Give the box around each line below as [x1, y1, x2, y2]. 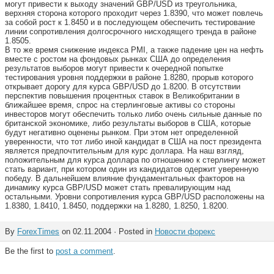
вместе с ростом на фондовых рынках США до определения [5, 54, 231, 64]
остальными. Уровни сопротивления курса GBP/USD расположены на [5, 192, 264, 201]
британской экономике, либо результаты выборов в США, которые [5, 119, 251, 128]
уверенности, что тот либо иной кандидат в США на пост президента [5, 137, 261, 146]
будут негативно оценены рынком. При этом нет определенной [5, 128, 238, 137]
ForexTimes [17, 227, 59, 236]
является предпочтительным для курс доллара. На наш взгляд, [5, 146, 244, 155]
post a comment [56, 246, 113, 256]
